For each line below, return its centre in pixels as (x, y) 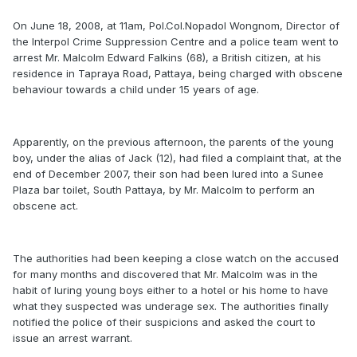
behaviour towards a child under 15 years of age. (136, 89)
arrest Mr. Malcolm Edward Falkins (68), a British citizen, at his (167, 57)
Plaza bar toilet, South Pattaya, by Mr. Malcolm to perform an (164, 190)
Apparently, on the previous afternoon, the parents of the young (173, 142)
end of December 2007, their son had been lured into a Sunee (168, 174)
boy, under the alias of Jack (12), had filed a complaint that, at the (177, 158)
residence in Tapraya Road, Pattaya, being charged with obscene (178, 73)
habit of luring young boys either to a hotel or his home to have (171, 290)
